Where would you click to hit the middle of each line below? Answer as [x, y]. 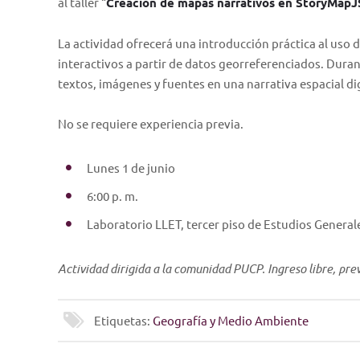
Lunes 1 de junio [131, 168]
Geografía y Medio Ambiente [231, 320]
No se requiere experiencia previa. [151, 123]
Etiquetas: [123, 320]
